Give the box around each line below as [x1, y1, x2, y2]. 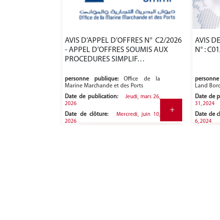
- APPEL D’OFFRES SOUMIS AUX [65, 46, 168, 55]
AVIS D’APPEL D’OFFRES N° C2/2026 [65, 37, 182, 45]
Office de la [124, 76, 160, 82]
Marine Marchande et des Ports [65, 83, 143, 89]
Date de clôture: [65, 111, 108, 118]
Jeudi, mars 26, [125, 94, 160, 100]
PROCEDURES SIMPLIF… [65, 55, 145, 64]
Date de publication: [65, 94, 118, 100]
